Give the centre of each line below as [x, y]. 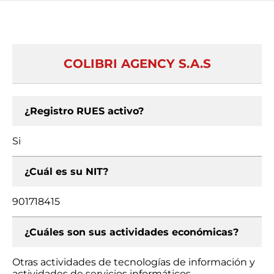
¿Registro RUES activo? [84, 111]
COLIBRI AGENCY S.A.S [137, 64]
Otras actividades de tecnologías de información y [134, 262]
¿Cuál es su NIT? [66, 172]
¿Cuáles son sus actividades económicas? [131, 232]
